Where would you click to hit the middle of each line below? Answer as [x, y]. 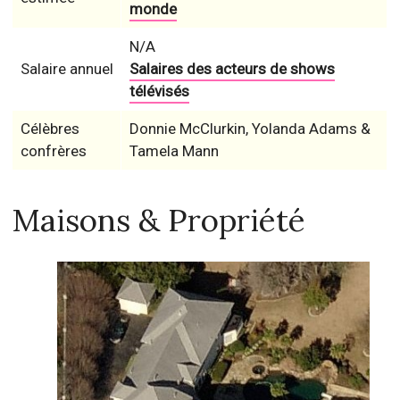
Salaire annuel [67, 69]
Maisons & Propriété [159, 220]
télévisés [159, 91]
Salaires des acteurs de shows [232, 69]
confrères [53, 151]
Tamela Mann [174, 151]
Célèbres [50, 129]
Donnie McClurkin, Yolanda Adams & [250, 129]
